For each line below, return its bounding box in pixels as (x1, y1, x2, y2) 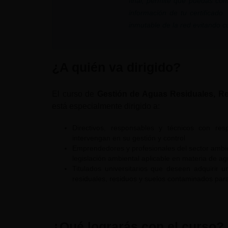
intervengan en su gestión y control (72, 133, 185, 142)
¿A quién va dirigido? (52, 60, 181, 74)
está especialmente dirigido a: (52, 101, 160, 110)
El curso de (52, 89, 97, 98)
